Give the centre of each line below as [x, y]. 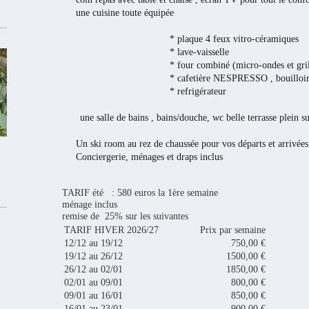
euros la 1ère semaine [176, 193]
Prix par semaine [232, 230]
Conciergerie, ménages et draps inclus [149, 157]
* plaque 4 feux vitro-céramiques [187, 39]
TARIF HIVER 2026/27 [111, 230]
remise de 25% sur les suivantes [126, 216]
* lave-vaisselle [152, 52]
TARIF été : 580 [98, 193]
